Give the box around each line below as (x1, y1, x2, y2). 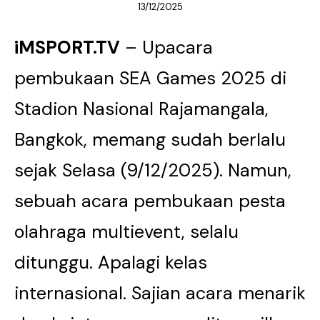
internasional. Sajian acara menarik (14, 281, 306, 305)
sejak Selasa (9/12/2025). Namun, (14, 159, 291, 182)
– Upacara (120, 36, 213, 59)
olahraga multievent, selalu (14, 220, 239, 244)
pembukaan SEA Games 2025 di (14, 66, 286, 90)
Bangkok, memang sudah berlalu (14, 128, 286, 151)
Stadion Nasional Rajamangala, (14, 97, 269, 121)
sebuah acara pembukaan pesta (14, 189, 286, 213)
